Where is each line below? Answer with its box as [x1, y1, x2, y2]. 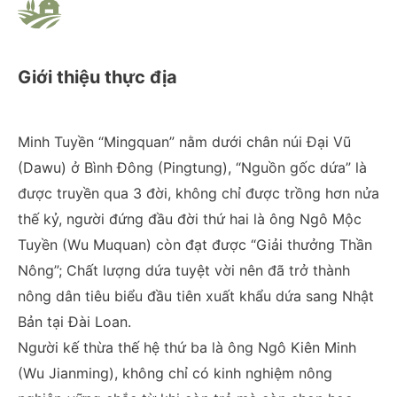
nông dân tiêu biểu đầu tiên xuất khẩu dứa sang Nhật [18, 286, 374, 305]
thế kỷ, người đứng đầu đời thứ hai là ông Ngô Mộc [18, 209, 362, 228]
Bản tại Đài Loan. [18, 312, 131, 331]
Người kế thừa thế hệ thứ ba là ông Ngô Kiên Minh [18, 338, 356, 356]
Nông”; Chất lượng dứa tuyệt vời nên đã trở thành [18, 261, 350, 279]
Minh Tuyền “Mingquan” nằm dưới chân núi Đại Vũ [18, 132, 351, 151]
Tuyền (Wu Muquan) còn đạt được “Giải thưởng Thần [18, 235, 372, 253]
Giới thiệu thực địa [18, 66, 177, 88]
